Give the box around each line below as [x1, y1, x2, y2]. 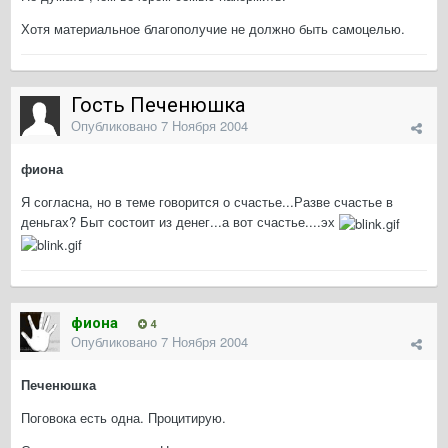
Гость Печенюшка [71, 93, 245, 118]
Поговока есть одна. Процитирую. [21, 408, 226, 428]
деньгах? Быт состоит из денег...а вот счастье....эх [21, 212, 339, 232]
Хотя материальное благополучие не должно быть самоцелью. [21, 19, 405, 39]
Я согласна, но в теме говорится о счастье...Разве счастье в [21, 192, 393, 212]
